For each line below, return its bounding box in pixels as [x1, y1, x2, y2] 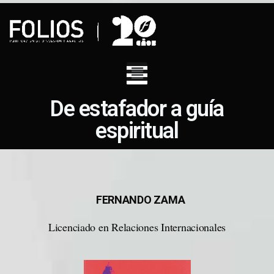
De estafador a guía [50, 96, 224, 122]
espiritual [95, 118, 179, 144]
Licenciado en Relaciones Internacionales [48, 220, 226, 235]
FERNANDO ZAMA [89, 193, 185, 207]
